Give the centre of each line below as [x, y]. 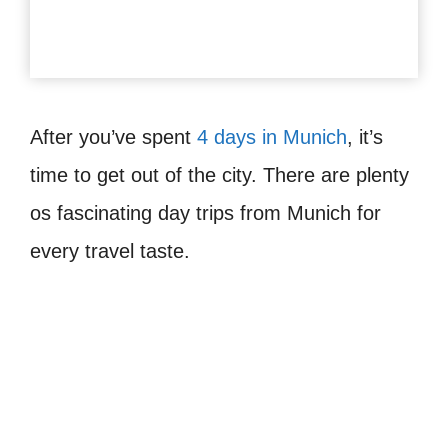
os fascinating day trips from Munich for [205, 213]
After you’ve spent [113, 137]
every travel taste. [110, 251]
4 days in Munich [272, 137]
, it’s [365, 137]
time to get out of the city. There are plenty [219, 175]
